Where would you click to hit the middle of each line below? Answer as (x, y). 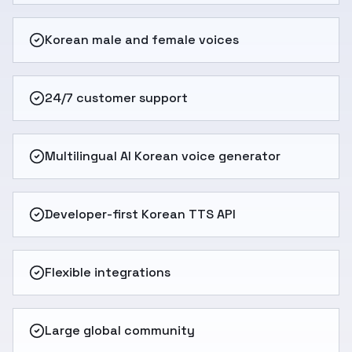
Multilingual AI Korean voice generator (163, 156)
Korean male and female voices (142, 40)
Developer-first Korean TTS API (140, 214)
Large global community (120, 330)
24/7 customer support (116, 98)
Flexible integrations (108, 272)
